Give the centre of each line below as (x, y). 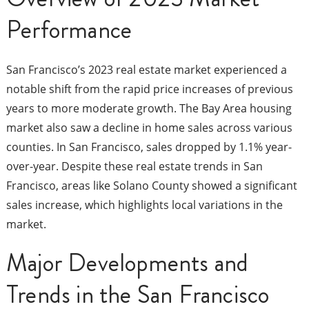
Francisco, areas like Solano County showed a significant (151, 186)
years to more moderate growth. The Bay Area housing (149, 109)
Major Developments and (127, 263)
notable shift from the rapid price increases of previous (149, 89)
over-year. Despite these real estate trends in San (134, 167)
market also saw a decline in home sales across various (149, 128)
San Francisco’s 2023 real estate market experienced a (146, 70)
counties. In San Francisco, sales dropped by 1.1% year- (149, 147)
